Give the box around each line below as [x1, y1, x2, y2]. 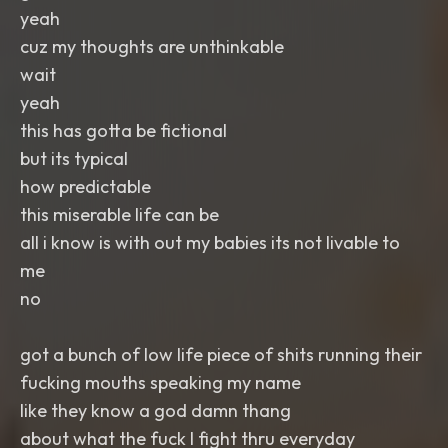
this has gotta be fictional [20, 119, 227, 142]
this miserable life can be [20, 203, 219, 226]
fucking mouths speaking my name [20, 371, 301, 394]
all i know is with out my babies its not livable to [20, 231, 400, 254]
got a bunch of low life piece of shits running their [20, 343, 422, 366]
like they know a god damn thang [20, 399, 291, 422]
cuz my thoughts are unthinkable [20, 35, 284, 58]
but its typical [20, 147, 128, 170]
